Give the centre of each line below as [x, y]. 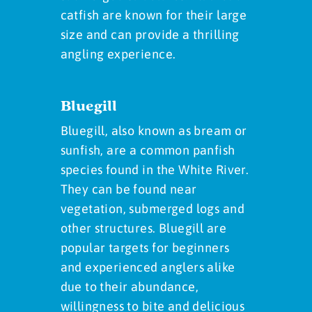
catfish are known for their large [154, 15]
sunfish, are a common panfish [148, 150]
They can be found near [128, 189]
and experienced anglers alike [148, 267]
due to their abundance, [130, 287]
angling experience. [118, 54]
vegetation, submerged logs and [152, 209]
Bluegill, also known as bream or [154, 131]
